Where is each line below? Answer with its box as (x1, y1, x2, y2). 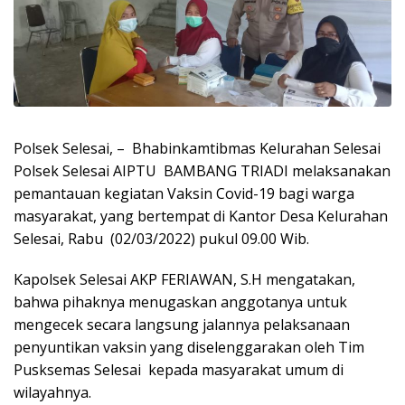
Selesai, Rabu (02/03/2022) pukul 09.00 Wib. (14, 228, 309, 249)
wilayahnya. (14, 381, 91, 402)
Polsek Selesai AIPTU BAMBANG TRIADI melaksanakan (14, 160, 391, 181)
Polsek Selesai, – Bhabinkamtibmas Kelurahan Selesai (14, 137, 381, 158)
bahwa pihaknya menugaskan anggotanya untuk (14, 291, 347, 312)
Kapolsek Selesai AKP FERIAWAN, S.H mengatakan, (14, 268, 355, 289)
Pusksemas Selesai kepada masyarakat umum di (14, 359, 344, 380)
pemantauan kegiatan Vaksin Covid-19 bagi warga (14, 183, 354, 203)
